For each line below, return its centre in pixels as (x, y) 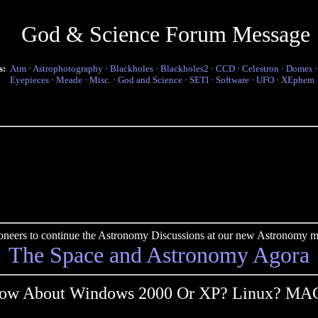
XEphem (298, 80)
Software (232, 80)
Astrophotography (68, 68)
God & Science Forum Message (165, 34)
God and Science (150, 80)
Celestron (261, 68)
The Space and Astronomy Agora (159, 255)
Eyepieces (29, 80)
